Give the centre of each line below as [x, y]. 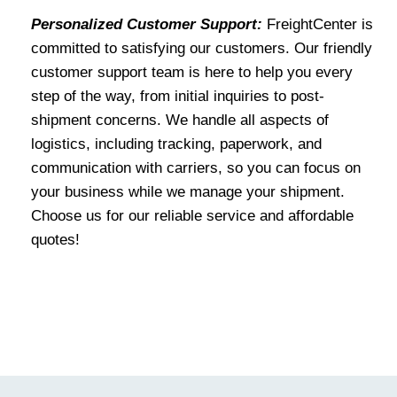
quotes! [55, 240]
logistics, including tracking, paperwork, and [176, 144]
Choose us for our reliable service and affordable [192, 216]
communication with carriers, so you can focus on [196, 168]
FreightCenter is [318, 25]
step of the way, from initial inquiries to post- [178, 97]
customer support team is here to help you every [192, 73]
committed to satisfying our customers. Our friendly [202, 49]
